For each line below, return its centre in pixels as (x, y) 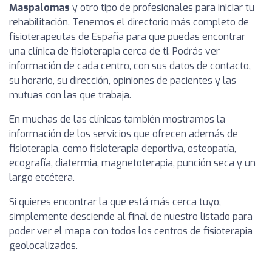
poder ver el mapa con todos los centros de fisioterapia (131, 231)
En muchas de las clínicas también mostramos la (117, 119)
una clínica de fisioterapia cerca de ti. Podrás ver (114, 51)
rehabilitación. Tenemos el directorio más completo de (129, 22)
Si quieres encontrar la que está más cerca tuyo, (115, 202)
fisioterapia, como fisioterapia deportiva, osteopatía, (123, 148)
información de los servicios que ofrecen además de (124, 134)
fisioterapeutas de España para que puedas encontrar (127, 36)
